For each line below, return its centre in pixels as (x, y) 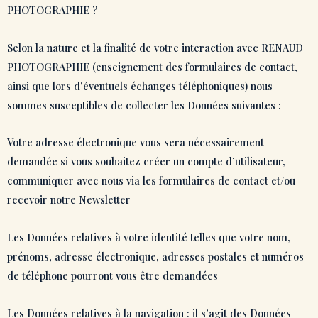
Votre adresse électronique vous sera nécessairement (136, 142)
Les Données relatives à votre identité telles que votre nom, (149, 237)
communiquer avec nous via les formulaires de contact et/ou (151, 181)
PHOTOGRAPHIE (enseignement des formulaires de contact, (152, 66)
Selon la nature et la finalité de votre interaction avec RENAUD (155, 47)
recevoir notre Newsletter (69, 200)
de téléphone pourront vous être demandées (113, 275)
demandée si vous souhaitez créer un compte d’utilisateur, (146, 161)
